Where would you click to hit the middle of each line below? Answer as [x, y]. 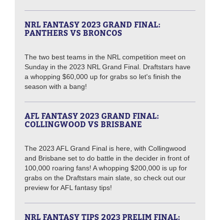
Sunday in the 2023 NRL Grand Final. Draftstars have [108, 67]
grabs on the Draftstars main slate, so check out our [105, 178]
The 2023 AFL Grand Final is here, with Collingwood [105, 148]
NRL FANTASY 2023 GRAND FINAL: [93, 24]
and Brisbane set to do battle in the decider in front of [107, 158]
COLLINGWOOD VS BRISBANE [83, 124]
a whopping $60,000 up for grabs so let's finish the [103, 76]
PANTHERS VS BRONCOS [73, 33]
